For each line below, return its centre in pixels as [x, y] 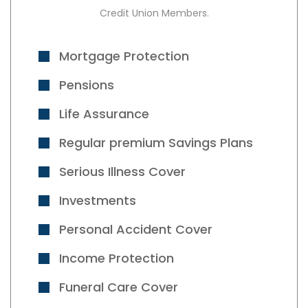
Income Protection [117, 258]
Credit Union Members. [154, 13]
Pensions [87, 85]
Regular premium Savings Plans [156, 142]
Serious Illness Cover [122, 171]
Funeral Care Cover [119, 287]
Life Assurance [104, 113]
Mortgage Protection [124, 56]
